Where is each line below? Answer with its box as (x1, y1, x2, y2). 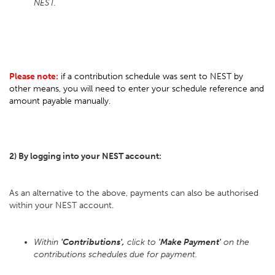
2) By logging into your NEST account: (9, 151, 161, 161)
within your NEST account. (9, 200, 118, 211)
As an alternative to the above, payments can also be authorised (9, 188, 258, 198)
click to (125, 237, 158, 247)
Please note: (9, 71, 58, 82)
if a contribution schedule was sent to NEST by (61, 71, 243, 82)
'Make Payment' (158, 237, 221, 247)
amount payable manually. (9, 96, 110, 106)
